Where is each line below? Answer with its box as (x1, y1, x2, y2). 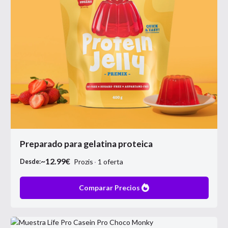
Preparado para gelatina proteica (19, 138, 153, 149)
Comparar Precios (78, 183, 140, 192)
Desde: (19, 157, 41, 165)
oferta (103, 157, 123, 166)
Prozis (78, 157, 93, 166)
